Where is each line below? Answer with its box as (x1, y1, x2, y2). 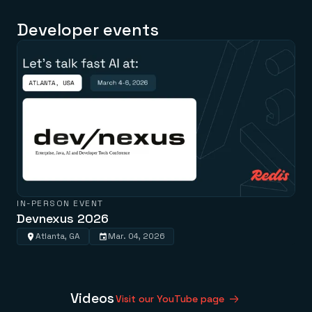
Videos (70, 289, 114, 308)
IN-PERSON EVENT (17, 198, 104, 210)
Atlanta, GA (36, 231, 80, 242)
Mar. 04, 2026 (108, 231, 165, 242)
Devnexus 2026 (17, 210, 109, 227)
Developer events (17, 19, 159, 41)
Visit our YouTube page (115, 292, 224, 306)
